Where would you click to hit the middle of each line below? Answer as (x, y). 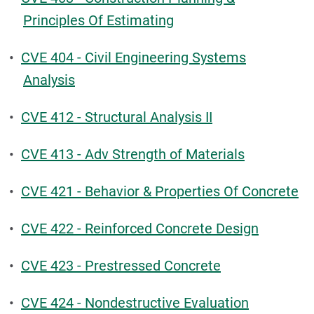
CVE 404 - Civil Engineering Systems (134, 57)
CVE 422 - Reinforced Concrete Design (140, 228)
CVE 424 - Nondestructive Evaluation (135, 303)
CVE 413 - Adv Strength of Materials (133, 154)
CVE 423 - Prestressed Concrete (121, 266)
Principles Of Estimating (98, 20)
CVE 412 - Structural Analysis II (117, 117)
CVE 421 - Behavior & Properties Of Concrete (160, 191)
